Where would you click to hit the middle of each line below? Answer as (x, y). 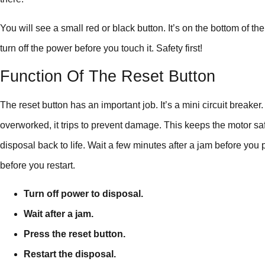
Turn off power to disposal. (83, 194)
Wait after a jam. (59, 214)
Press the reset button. (75, 234)
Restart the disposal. (70, 254)
